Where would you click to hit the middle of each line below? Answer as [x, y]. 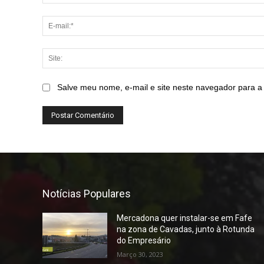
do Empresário [144, 240]
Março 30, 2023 [140, 254]
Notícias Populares [87, 193]
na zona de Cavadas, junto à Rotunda [186, 229]
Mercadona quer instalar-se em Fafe [185, 218]
